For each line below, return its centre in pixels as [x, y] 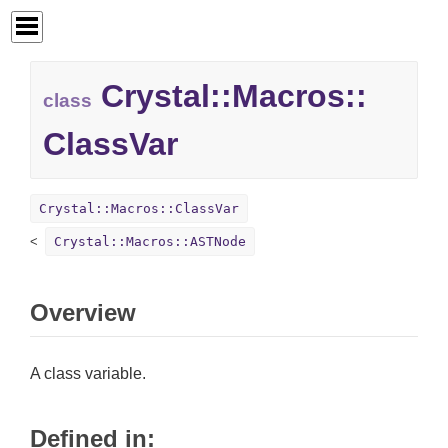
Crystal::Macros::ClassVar [139, 209]
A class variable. [88, 374]
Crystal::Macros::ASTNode [150, 242]
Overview [83, 313]
